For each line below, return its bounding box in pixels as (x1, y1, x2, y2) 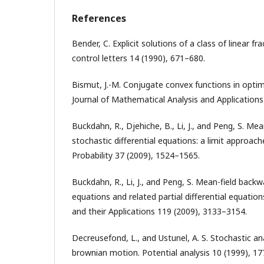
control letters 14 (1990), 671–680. (72, 52, 205, 64)
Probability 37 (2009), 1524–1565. (72, 149, 200, 161)
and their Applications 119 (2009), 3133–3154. (72, 205, 247, 217)
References (72, 11, 126, 25)
